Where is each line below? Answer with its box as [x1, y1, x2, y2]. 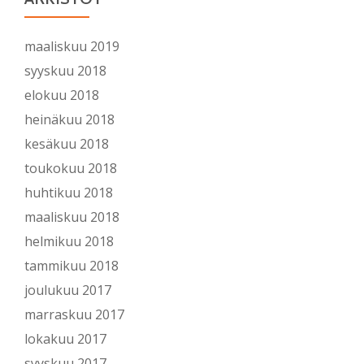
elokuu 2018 [24, 86, 99, 105]
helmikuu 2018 [24, 232, 114, 251]
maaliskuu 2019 [24, 37, 119, 56]
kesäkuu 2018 [24, 135, 109, 154]
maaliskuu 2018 [24, 208, 119, 227]
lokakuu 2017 [24, 330, 106, 349]
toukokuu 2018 [24, 159, 117, 178]
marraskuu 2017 [24, 305, 124, 324]
